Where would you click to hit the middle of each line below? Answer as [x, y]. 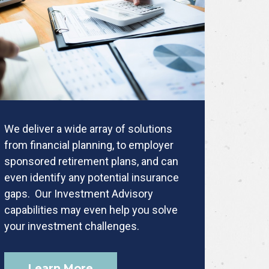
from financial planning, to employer [89, 145]
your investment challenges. [72, 226]
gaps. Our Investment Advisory [79, 193]
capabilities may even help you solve [91, 210]
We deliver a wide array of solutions [89, 128]
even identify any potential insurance [92, 177]
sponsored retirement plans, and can [92, 161]
